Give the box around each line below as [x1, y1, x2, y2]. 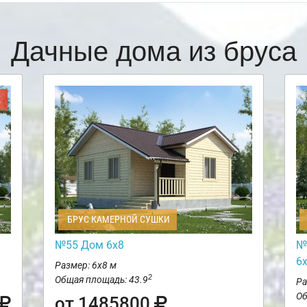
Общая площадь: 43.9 [54, 274, 148, 286]
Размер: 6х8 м [54, 260, 116, 271]
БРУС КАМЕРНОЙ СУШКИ [64, 214, 170, 225]
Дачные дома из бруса [10, 29, 297, 69]
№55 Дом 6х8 [54, 238, 124, 252]
